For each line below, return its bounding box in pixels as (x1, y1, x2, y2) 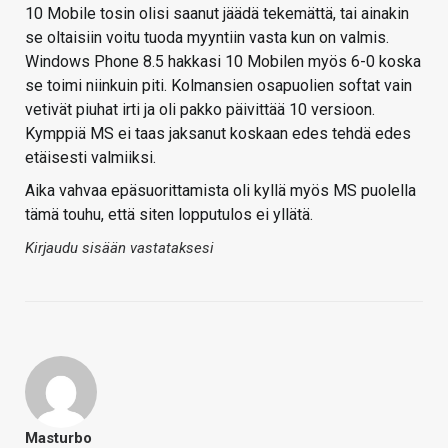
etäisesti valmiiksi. (25, 148, 156, 168)
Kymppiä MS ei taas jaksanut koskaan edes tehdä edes (25, 124, 411, 144)
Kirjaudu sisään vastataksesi (25, 239, 214, 258)
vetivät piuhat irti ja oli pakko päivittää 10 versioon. (25, 100, 375, 120)
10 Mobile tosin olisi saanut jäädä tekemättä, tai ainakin (25, 4, 409, 24)
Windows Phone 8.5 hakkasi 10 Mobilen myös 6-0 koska (25, 52, 421, 72)
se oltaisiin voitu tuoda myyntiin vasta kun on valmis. (25, 28, 389, 48)
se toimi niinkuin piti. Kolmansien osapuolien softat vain (25, 76, 412, 96)
